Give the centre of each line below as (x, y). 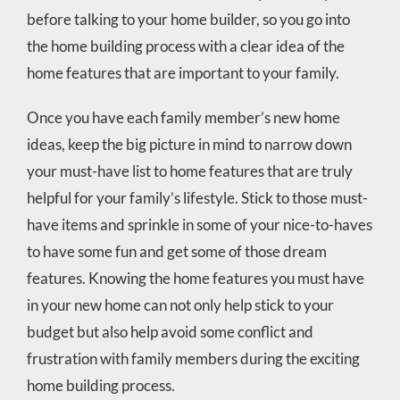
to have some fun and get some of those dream (176, 251)
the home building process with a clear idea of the (185, 46)
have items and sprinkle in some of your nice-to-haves (199, 224)
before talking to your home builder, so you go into (188, 19)
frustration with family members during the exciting (193, 358)
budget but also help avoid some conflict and (170, 331)
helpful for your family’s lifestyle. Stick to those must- (197, 197)
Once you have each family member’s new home (183, 117)
